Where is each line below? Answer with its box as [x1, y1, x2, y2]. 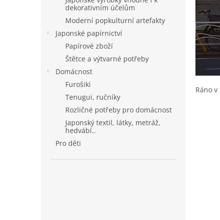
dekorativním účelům [65, 3, 135, 12]
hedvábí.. [65, 126, 96, 135]
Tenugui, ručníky [65, 92, 120, 102]
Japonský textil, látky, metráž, [65, 118, 161, 127]
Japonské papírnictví [55, 28, 122, 38]
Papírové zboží [65, 41, 113, 51]
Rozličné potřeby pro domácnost [65, 105, 172, 114]
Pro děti [55, 138, 81, 148]
